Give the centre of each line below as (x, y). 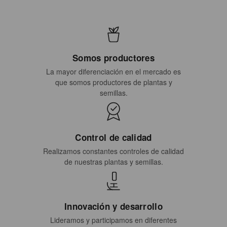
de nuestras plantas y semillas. (113, 162)
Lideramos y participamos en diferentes (113, 220)
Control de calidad (113, 138)
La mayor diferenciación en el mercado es (113, 72)
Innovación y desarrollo (113, 206)
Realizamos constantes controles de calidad (113, 151)
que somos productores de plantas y (113, 82)
